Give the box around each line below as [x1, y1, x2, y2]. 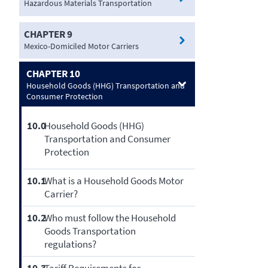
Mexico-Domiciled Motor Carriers [24, 40, 139, 51]
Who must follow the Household [44, 211, 176, 225]
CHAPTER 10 [26, 66, 80, 80]
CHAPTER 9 [24, 27, 72, 41]
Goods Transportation [44, 224, 136, 238]
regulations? [44, 237, 96, 251]
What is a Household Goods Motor [44, 174, 184, 188]
